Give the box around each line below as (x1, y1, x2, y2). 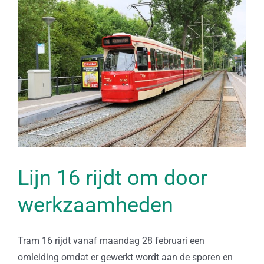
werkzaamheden (18, 192, 173, 217)
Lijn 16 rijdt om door (18, 165, 207, 190)
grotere (17, 12, 46, 24)
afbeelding (17, 29, 61, 40)
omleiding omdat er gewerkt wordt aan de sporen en (17, 251, 233, 263)
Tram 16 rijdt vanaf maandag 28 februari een (17, 235, 204, 246)
